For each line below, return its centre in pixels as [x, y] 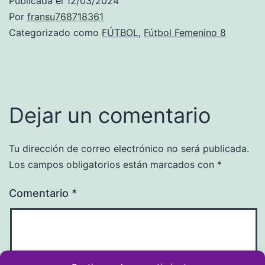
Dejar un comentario [110, 115]
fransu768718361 [65, 17]
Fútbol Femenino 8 [185, 33]
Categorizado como [55, 33]
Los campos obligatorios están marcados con [113, 164]
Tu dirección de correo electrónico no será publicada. [129, 148]
